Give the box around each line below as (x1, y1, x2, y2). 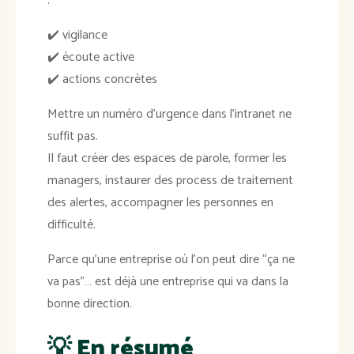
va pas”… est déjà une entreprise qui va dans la (47, 271, 288, 293)
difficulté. (47, 214, 96, 236)
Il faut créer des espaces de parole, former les (47, 148, 287, 170)
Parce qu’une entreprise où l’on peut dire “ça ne (47, 249, 295, 271)
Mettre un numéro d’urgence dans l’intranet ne (47, 104, 292, 126)
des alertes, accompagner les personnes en (47, 192, 273, 214)
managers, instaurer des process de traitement (47, 170, 293, 192)
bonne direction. (47, 293, 132, 315)
